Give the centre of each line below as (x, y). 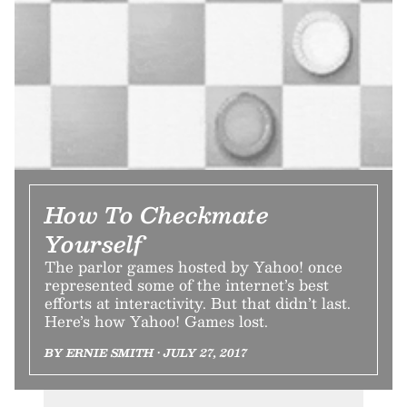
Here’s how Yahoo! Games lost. (156, 321)
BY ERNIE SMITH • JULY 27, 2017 (146, 352)
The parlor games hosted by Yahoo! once (194, 266)
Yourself (94, 243)
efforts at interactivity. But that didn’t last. (198, 303)
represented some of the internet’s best (187, 284)
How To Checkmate (157, 214)
